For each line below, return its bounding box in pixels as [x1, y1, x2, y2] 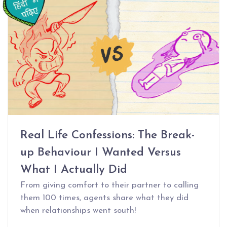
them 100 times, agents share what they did [20, 194, 188, 203]
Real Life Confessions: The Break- [20, 130, 195, 142]
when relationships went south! [20, 206, 136, 215]
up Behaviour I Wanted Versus [20, 147, 181, 159]
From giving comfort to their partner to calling [20, 181, 199, 190]
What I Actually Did [20, 164, 127, 176]
